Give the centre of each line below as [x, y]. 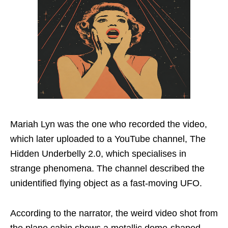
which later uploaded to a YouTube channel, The [108, 139]
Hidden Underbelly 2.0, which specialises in [98, 153]
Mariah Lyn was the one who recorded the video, [109, 124]
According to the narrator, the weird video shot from [114, 213]
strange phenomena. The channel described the [107, 168]
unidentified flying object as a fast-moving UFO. [106, 183]
